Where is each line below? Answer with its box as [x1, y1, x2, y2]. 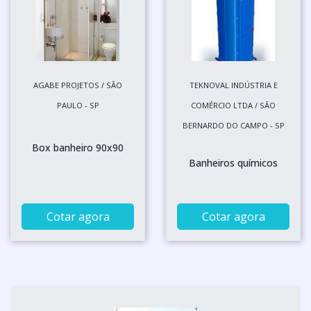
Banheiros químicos [189, 156, 278, 169]
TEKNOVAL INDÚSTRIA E [189, 80, 278, 90]
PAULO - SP [56, 100, 99, 110]
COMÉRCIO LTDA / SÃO [191, 100, 276, 110]
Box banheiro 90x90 [32, 141, 124, 154]
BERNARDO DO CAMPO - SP [182, 120, 285, 131]
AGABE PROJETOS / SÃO [33, 80, 122, 90]
